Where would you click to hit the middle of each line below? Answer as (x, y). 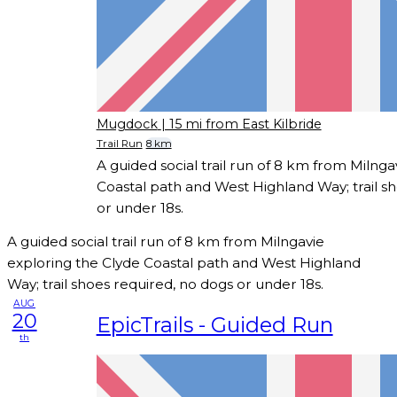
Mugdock (127, 124)
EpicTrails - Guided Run (214, 324)
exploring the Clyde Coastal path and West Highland (184, 263)
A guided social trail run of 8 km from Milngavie (166, 242)
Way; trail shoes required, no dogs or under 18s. (165, 284)
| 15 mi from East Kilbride (241, 124)
